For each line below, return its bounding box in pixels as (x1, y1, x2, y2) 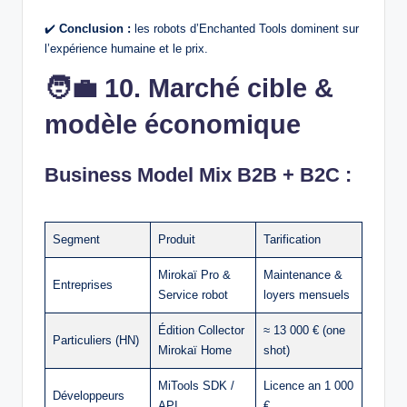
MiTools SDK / (158, 379, 234, 393)
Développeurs (53, 389, 124, 403)
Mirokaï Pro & (158, 268, 231, 283)
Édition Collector (158, 323, 244, 338)
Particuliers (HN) (53, 333, 139, 348)
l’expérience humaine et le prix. (45, 42, 208, 56)
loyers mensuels (263, 288, 350, 303)
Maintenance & (263, 268, 342, 283)
